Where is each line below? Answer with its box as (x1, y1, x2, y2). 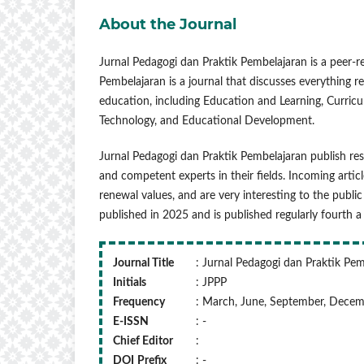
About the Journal (99, 15, 236, 33)
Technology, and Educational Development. (99, 115, 314, 127)
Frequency (113, 296, 165, 308)
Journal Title (113, 257, 174, 269)
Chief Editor (113, 335, 173, 347)
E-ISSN (113, 315, 149, 327)
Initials (113, 276, 146, 288)
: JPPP (196, 276, 227, 288)
